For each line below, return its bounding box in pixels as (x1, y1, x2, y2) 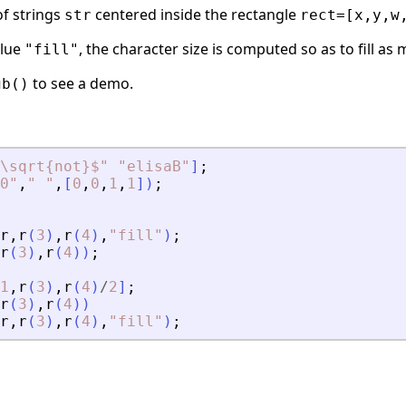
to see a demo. (29, 73, 133, 94)
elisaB (127, 158, 181, 176)
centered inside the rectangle (92, 5, 300, 25)
